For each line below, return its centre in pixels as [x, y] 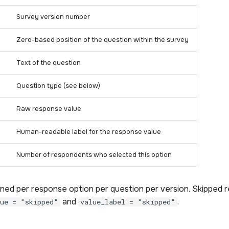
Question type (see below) [58, 86]
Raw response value [49, 109]
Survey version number [53, 17]
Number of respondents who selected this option [94, 155]
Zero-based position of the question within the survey [102, 40]
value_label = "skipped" [128, 202]
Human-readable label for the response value [89, 132]
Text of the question [49, 63]
